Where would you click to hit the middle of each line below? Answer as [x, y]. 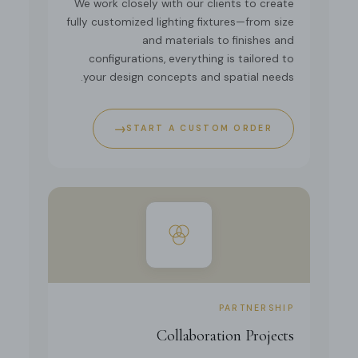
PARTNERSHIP [256, 308]
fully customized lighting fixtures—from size [180, 22]
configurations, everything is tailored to [191, 59]
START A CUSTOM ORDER [199, 129]
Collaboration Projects [225, 336]
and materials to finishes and [218, 41]
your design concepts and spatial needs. [189, 78]
